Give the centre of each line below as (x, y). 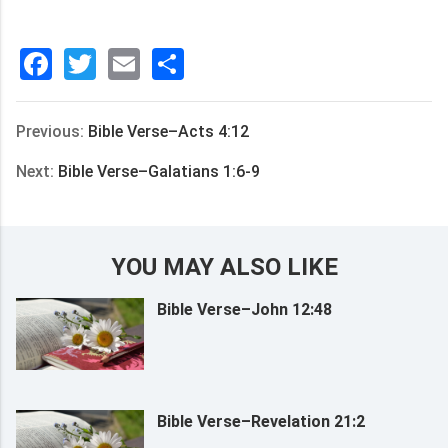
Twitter (145, 64)
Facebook (118, 64)
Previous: (52, 131)
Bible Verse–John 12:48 (244, 309)
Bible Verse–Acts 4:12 (168, 131)
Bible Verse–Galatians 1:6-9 (159, 171)
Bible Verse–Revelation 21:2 (260, 421)
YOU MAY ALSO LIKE (224, 267)
